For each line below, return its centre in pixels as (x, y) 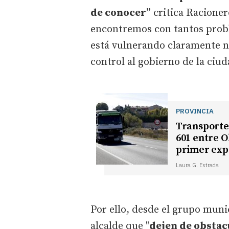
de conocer (118, 13)
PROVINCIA (194, 111)
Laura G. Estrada (197, 165)
